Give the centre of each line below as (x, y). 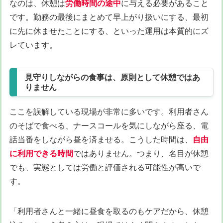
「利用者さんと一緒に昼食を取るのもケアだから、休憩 (109, 211)
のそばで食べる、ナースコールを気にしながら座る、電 (109, 126)
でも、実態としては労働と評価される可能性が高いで (105, 167)
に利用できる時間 (41, 154)
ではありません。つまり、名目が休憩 (141, 154)
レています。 (33, 45)
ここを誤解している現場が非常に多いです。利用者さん (109, 112)
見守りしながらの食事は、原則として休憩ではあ (112, 77)
